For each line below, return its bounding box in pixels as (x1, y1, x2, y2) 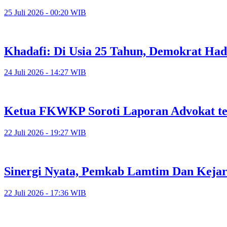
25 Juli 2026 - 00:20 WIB (4, 8, 86, 17)
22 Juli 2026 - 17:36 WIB (4, 188, 86, 198)
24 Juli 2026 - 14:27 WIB (4, 68, 86, 77)
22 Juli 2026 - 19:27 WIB (4, 128, 86, 137)
